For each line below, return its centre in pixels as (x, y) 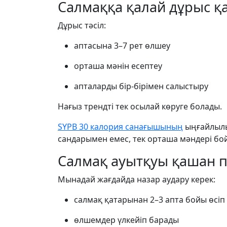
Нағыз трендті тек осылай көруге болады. (140, 106)
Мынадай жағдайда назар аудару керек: (137, 179)
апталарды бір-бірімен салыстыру (141, 86)
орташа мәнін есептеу (118, 66)
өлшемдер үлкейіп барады (126, 220)
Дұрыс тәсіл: (82, 25)
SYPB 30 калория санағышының (120, 127)
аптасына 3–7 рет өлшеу (122, 46)
